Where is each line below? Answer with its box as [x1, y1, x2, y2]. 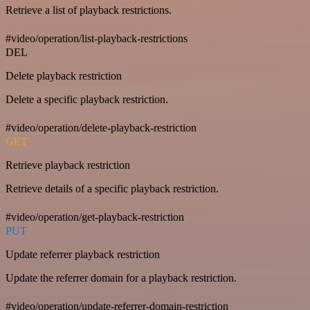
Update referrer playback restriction [6, 248, 160, 261]
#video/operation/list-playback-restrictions [6, 33, 188, 45]
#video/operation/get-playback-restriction [6, 211, 184, 224]
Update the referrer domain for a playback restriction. [6, 272, 237, 284]
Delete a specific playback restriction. [6, 93, 168, 106]
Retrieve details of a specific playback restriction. [6, 183, 219, 195]
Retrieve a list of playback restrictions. [6, 4, 172, 17]
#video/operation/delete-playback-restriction [6, 122, 197, 134]
